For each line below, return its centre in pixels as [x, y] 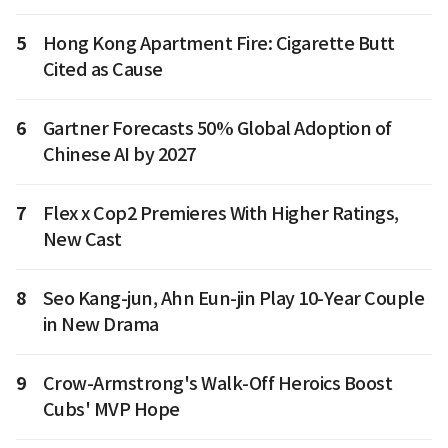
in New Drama [100, 325]
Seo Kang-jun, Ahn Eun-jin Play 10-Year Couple [233, 299]
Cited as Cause [102, 70]
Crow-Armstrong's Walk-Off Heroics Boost [217, 384]
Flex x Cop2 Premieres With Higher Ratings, [220, 214]
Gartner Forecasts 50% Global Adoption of [217, 129]
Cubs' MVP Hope [111, 410]
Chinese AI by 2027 [119, 155]
